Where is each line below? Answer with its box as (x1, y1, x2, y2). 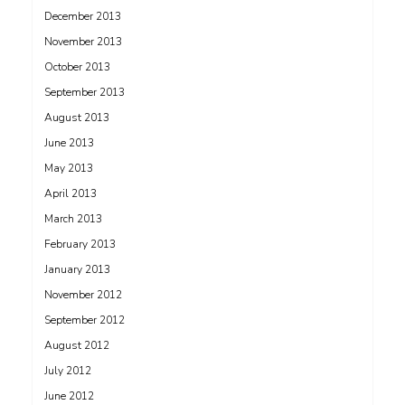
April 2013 (44, 186, 97, 202)
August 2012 (44, 338, 109, 353)
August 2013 (44, 110, 109, 126)
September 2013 (44, 85, 125, 100)
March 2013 (44, 212, 102, 227)
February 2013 (44, 237, 116, 252)
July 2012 (44, 363, 91, 379)
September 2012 (44, 313, 125, 328)
